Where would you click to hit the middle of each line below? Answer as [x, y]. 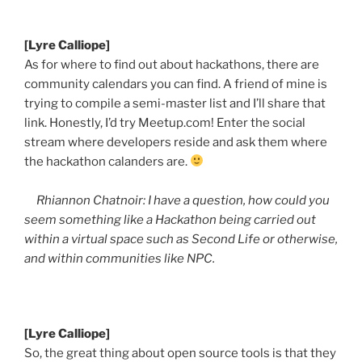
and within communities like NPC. [120, 258]
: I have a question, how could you [236, 200]
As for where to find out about [110, 64]
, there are [290, 64]
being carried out [266, 219]
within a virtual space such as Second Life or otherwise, [181, 239]
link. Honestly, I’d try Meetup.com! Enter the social [165, 122]
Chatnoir [118, 200]
